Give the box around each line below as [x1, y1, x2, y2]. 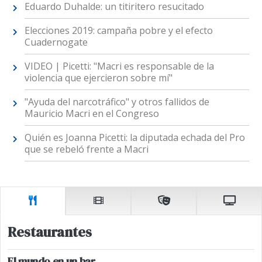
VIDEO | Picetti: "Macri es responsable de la [24, 60, 214, 73]
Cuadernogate [24, 36, 88, 49]
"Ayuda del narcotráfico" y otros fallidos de [24, 95, 209, 109]
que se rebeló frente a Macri [24, 143, 149, 156]
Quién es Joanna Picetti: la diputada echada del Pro [24, 131, 245, 144]
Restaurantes [8, 222, 92, 242]
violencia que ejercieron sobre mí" [24, 71, 173, 85]
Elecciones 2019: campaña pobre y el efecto [24, 24, 213, 37]
